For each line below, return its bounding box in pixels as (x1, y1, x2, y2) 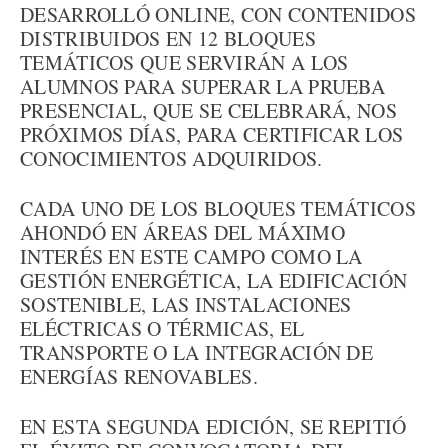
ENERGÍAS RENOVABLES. (20, 363, 259, 390)
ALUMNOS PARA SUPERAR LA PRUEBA (20, 73, 385, 100)
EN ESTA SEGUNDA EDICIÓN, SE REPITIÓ (20, 413, 407, 440)
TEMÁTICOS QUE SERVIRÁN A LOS (20, 49, 349, 76)
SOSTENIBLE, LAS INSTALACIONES (20, 291, 352, 318)
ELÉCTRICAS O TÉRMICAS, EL (20, 315, 305, 342)
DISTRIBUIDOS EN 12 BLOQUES (20, 25, 316, 52)
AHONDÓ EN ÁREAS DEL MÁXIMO (20, 219, 345, 246)
